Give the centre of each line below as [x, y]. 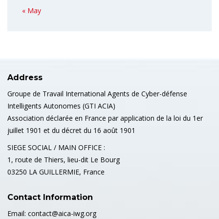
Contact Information [50, 197]
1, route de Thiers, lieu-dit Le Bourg [64, 160]
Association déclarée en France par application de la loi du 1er [105, 118]
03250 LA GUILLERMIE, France [56, 172]
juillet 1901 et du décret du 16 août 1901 [71, 130]
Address [25, 77]
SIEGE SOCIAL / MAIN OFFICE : [56, 147]
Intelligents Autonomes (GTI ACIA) [61, 106]
